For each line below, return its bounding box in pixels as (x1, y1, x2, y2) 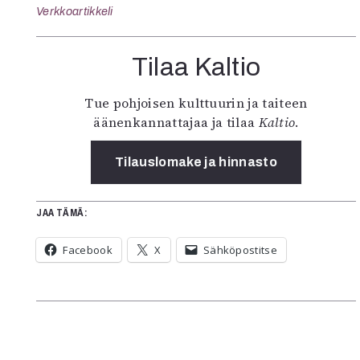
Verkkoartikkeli (36, 5, 113, 18)
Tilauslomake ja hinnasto (115, 155, 277, 170)
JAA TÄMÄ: (36, 207, 88, 219)
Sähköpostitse (202, 243, 278, 258)
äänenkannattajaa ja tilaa (93, 113, 259, 132)
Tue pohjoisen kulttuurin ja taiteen (84, 94, 308, 112)
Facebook (63, 243, 112, 258)
